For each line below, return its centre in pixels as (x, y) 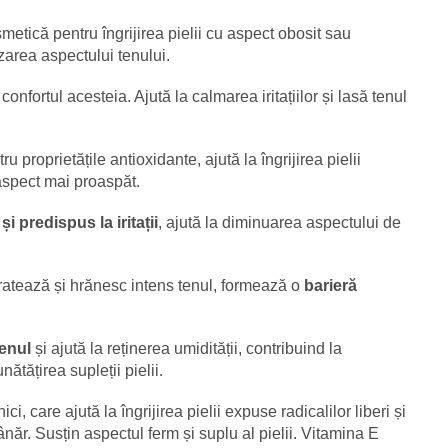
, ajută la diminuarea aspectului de (279, 222)
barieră (330, 285)
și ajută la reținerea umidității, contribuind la (186, 348)
